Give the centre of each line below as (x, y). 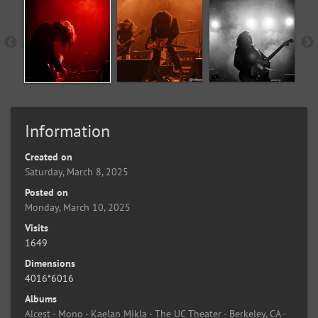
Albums (41, 299)
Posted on (46, 192)
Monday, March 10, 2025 (78, 207)
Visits (37, 228)
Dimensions (50, 263)
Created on (49, 157)
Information (67, 131)
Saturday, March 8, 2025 (77, 172)
